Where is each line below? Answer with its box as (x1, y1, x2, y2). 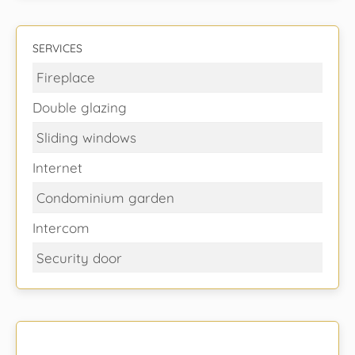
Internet (32, 159, 82, 176)
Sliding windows (36, 129, 136, 146)
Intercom (32, 219, 90, 236)
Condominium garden (36, 189, 174, 206)
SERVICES (32, 41, 82, 55)
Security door (36, 250, 122, 266)
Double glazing (32, 99, 127, 116)
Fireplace (36, 69, 95, 86)
